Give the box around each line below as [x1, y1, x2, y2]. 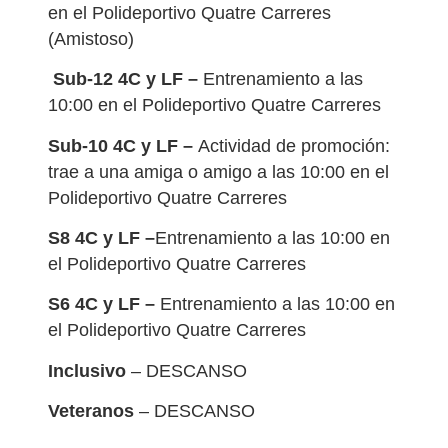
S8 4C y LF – [48, 227, 155, 248]
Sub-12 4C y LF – [48, 69, 198, 90]
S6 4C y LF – [48, 294, 160, 315]
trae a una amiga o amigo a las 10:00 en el [48, 161, 389, 182]
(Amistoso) [48, 28, 134, 49]
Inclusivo [48, 360, 126, 381]
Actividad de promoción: [198, 135, 390, 156]
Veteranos [48, 401, 134, 422]
